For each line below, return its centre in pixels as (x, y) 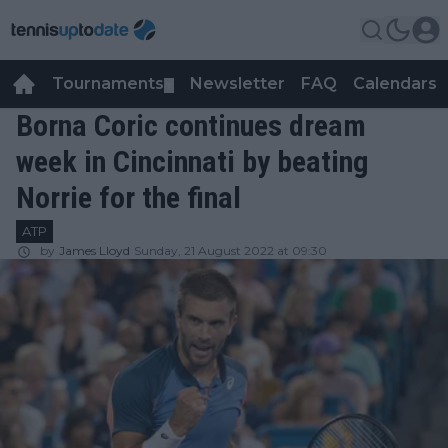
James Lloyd (94, 250)
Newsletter (237, 83)
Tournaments (108, 83)
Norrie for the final (128, 197)
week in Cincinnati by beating (192, 161)
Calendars (395, 83)
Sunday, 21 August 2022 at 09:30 (230, 250)
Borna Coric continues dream (191, 125)
